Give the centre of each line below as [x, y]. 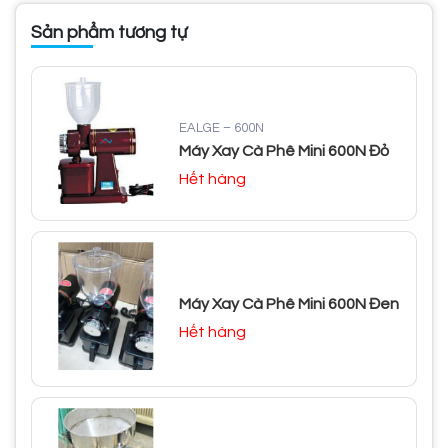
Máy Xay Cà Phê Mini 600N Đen [289, 304]
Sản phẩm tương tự [109, 33]
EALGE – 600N [222, 127]
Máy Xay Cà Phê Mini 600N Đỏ [284, 150]
